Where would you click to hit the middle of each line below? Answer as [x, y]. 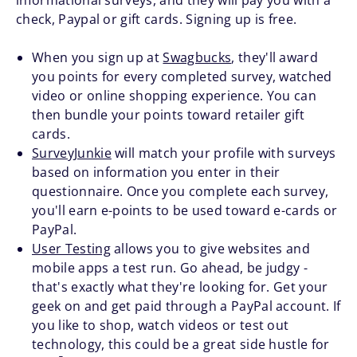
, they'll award [275, 58]
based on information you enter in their [156, 173]
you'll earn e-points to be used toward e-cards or [185, 211]
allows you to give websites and [210, 249]
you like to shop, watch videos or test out [161, 326]
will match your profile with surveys [224, 153]
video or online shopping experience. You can [175, 96]
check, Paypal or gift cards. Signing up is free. [157, 20]
